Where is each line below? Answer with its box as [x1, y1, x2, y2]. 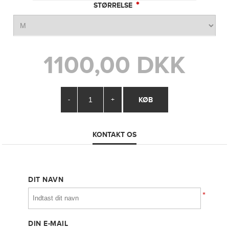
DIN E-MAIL [28, 219, 68, 227]
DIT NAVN [28, 175, 64, 184]
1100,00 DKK [43, 51, 186, 79]
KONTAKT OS [93, 130, 136, 139]
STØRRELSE [93, 1, 134, 10]
